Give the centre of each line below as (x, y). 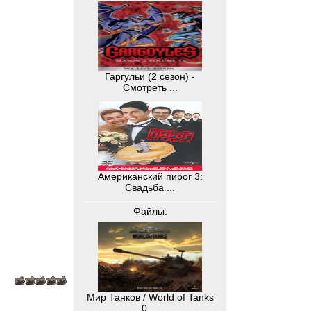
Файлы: (150, 211)
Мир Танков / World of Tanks (150, 297)
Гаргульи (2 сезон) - (150, 76)
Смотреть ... (150, 87)
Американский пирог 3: (150, 176)
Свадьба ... (150, 187)
